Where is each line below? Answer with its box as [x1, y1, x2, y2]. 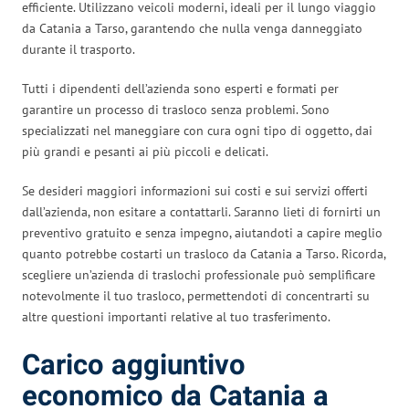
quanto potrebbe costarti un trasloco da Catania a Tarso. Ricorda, [22, 245, 385, 262]
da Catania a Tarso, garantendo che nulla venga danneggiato [22, 19, 362, 37]
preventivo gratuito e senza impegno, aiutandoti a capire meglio [22, 224, 383, 241]
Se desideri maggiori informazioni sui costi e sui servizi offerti [22, 182, 368, 199]
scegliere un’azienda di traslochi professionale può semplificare [22, 266, 375, 283]
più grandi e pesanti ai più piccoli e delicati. [22, 142, 268, 160]
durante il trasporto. [22, 40, 135, 58]
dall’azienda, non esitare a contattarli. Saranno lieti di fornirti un [22, 203, 381, 220]
